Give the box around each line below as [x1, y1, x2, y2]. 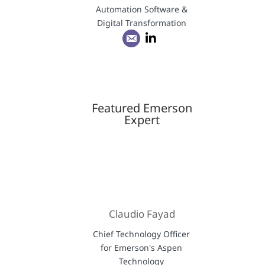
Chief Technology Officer [93, 228, 190, 240]
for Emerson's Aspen [101, 242, 183, 254]
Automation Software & [95, 3, 188, 15]
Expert [124, 112, 160, 128]
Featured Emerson [91, 100, 192, 117]
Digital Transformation [96, 17, 186, 28]
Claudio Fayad [108, 207, 175, 221]
